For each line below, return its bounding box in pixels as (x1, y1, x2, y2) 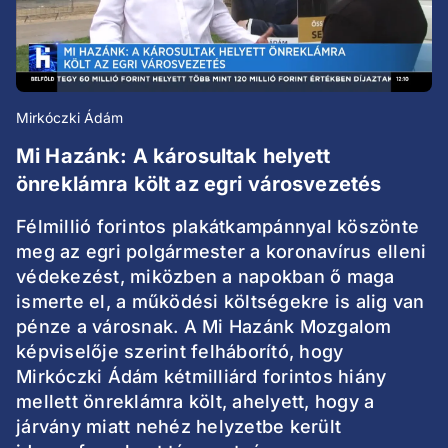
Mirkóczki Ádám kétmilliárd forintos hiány (16, 366, 387, 388)
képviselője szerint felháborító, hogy (16, 341, 344, 363)
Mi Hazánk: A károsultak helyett (16, 144, 331, 169)
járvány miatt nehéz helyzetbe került (16, 416, 341, 438)
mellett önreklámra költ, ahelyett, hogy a (16, 391, 375, 413)
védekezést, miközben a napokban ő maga (16, 266, 395, 288)
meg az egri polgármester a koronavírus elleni (16, 241, 427, 263)
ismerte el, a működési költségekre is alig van (16, 291, 425, 313)
